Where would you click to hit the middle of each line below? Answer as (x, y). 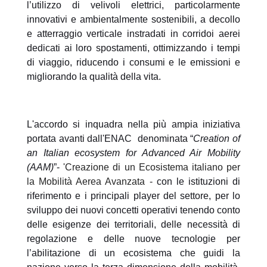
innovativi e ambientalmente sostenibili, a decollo (133, 19)
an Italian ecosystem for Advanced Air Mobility (133, 153)
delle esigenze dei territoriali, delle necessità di (133, 224)
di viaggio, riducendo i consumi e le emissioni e (133, 62)
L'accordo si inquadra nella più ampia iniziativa (133, 124)
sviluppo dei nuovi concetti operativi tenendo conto (133, 210)
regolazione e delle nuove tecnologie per (133, 239)
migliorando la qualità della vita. (94, 77)
